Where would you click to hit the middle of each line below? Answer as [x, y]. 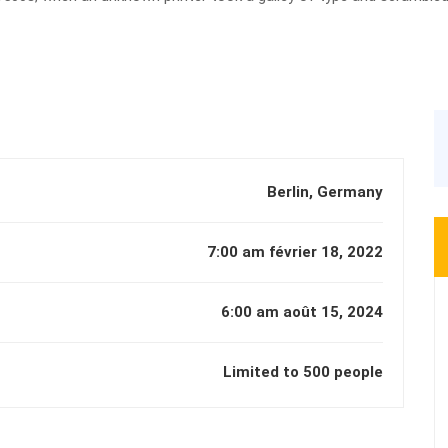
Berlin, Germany [325, 192]
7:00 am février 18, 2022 [295, 252]
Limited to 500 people [303, 372]
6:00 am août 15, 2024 [302, 312]
